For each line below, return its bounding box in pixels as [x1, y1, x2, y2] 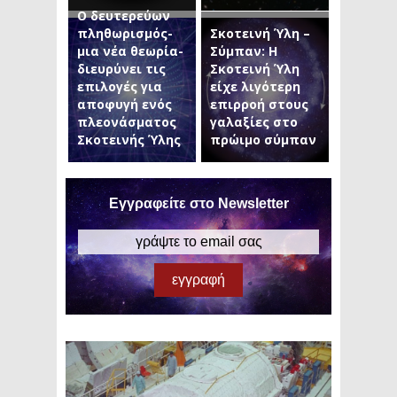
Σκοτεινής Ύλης [77, 131, 181, 149]
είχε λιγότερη [210, 78, 300, 96]
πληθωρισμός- [77, 25, 173, 43]
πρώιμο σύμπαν [210, 131, 316, 149]
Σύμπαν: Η [210, 43, 277, 60]
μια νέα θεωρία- [77, 43, 183, 60]
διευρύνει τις [77, 60, 166, 78]
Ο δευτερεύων [77, 7, 170, 25]
